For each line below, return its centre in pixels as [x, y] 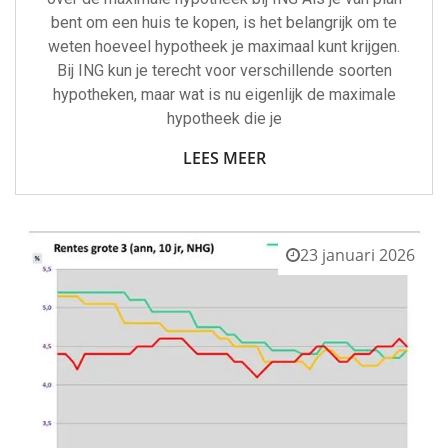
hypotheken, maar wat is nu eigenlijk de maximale [224, 95]
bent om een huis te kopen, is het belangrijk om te [224, 23]
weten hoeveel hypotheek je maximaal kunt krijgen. [224, 47]
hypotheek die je [224, 119]
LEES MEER [224, 158]
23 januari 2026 [357, 255]
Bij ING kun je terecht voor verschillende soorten [224, 71]
